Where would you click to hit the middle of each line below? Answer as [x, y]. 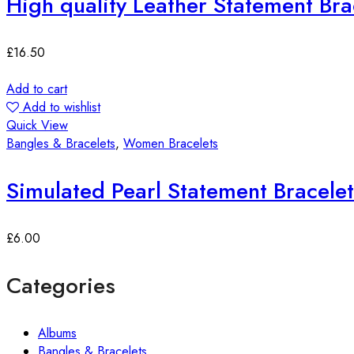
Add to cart [37, 88]
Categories [61, 285]
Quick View [37, 125]
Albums [57, 333]
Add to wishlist [62, 107]
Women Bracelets [171, 143]
